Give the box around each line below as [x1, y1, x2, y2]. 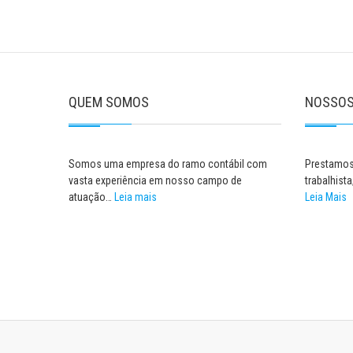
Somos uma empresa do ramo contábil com [69, 158, 267, 170]
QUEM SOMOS [69, 94, 149, 110]
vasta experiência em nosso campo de [69, 174, 242, 187]
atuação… [69, 191, 114, 203]
